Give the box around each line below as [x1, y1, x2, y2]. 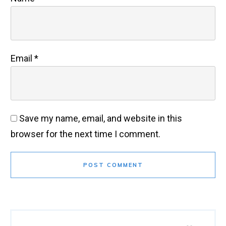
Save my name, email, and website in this [19, 112, 182, 124]
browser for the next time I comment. [11, 128, 160, 139]
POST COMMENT [83, 161, 143, 168]
